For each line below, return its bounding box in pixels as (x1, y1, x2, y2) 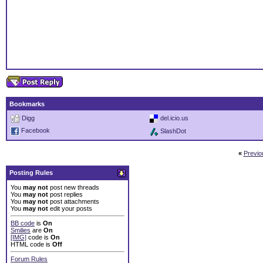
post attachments (48, 198, 99, 205)
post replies (48, 191, 83, 198)
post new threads (48, 184, 99, 191)
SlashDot (160, 127, 186, 135)
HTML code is (11, 241, 52, 248)
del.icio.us (160, 114, 188, 122)
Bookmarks (9, 100, 45, 108)
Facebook (21, 127, 50, 134)
